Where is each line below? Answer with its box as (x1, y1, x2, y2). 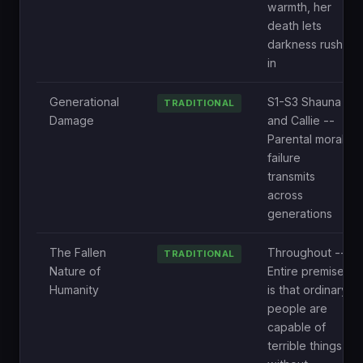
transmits (267, 169, 315, 183)
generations (267, 206, 332, 220)
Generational (49, 94, 119, 109)
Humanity (49, 282, 99, 297)
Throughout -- (267, 245, 346, 259)
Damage (49, 113, 94, 127)
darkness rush (267, 36, 343, 51)
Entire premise (267, 263, 344, 278)
